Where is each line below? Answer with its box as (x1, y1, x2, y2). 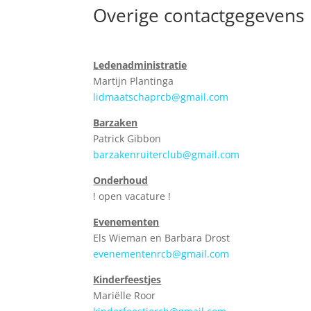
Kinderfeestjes (93, 273, 162, 286)
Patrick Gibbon (93, 132, 162, 145)
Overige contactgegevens (93, 3, 305, 28)
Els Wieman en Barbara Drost (93, 231, 230, 244)
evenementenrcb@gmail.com (93, 247, 230, 260)
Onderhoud (93, 174, 149, 187)
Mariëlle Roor (93, 289, 156, 302)
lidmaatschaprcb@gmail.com (93, 90, 229, 103)
